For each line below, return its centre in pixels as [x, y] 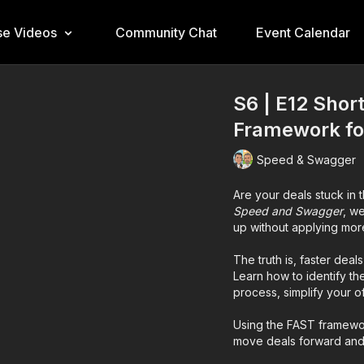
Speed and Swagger [288, 211]
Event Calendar [303, 32]
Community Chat [166, 32]
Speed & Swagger [307, 159]
